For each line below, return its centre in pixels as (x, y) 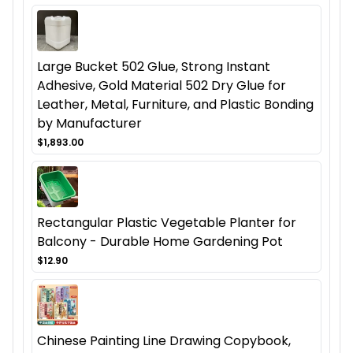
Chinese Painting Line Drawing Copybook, (164, 340)
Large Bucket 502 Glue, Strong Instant (154, 66)
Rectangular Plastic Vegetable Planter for (167, 222)
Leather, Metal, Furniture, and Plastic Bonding (175, 104)
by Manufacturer (89, 123)
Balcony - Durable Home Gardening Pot (160, 241)
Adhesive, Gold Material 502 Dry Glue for (162, 85)
